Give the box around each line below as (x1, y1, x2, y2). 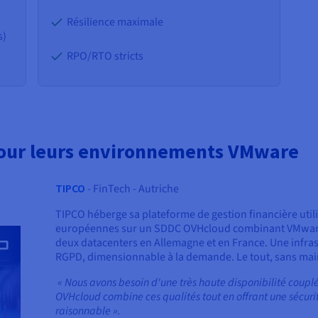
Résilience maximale (67, 14, 164, 31)
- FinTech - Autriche (87, 181, 179, 197)
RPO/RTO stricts (67, 48, 144, 65)
